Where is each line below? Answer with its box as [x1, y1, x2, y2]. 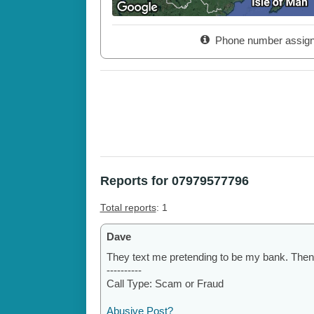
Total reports [100, 203, 156, 214]
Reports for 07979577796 [100, 174, 249, 189]
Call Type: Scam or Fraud [106, 278, 224, 290]
